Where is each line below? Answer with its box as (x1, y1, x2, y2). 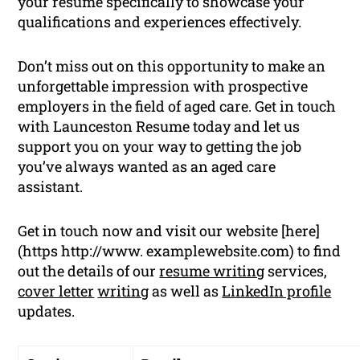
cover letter (18, 281, 95, 301)
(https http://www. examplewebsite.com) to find (18, 241, 342, 261)
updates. (18, 301, 76, 321)
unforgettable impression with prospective (18, 76, 309, 96)
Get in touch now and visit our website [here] (18, 221, 321, 241)
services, (264, 261, 328, 281)
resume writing (159, 261, 265, 281)
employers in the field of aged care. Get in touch (18, 96, 337, 117)
